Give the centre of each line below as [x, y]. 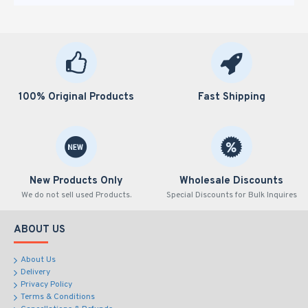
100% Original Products [76, 97]
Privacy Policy [46, 285]
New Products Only [76, 181]
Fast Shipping [231, 97]
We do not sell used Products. [76, 195]
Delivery [35, 272]
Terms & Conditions [58, 297]
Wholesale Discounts [232, 181]
